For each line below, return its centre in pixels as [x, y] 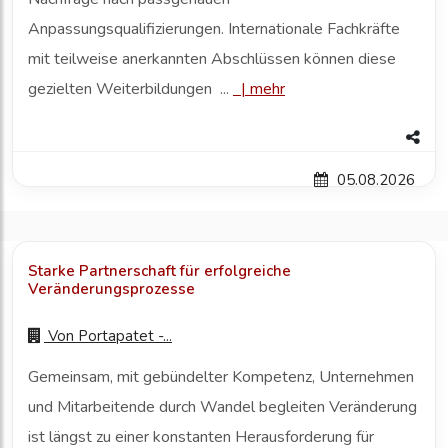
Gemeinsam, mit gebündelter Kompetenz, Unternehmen [221, 377]
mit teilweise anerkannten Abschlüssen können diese [212, 59]
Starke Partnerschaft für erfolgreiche [159, 271]
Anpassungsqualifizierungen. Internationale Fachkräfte [214, 29]
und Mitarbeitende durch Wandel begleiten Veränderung [222, 407]
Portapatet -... [125, 336]
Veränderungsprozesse [111, 289]
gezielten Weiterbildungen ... [130, 89]
